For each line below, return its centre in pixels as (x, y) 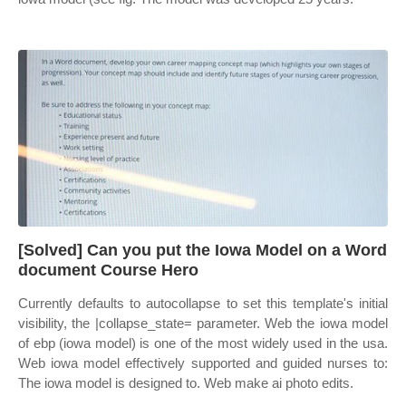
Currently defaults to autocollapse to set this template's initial (203, 303)
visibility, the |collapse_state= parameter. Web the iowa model (203, 323)
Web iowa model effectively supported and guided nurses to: (203, 363)
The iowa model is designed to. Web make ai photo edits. (186, 383)
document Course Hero (108, 270)
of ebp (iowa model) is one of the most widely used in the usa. (203, 343)
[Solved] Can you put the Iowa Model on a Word (203, 250)
